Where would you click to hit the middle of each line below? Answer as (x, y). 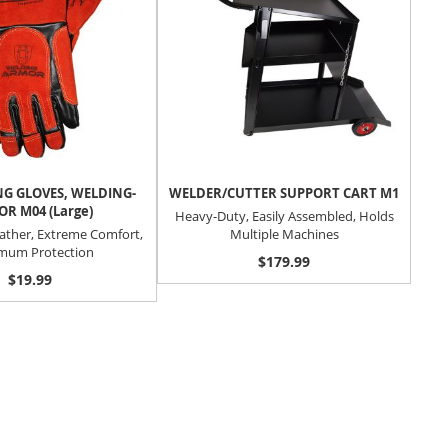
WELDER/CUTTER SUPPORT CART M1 (284, 193)
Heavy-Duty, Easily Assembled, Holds (284, 215)
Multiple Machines (284, 233)
